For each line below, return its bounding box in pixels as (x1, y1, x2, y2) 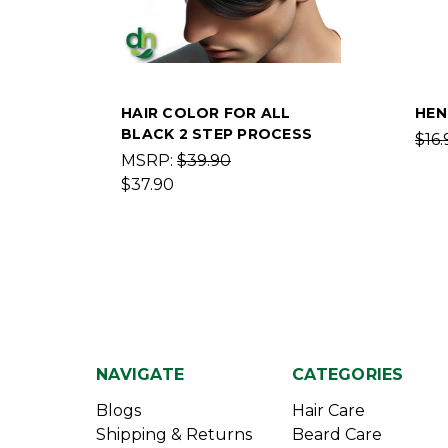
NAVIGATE (96, 365, 184, 384)
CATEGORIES (292, 365, 404, 384)
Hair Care (292, 401, 365, 420)
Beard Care (292, 425, 382, 444)
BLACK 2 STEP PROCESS (121, 125, 312, 143)
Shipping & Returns (96, 425, 252, 444)
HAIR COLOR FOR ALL (121, 104, 291, 122)
